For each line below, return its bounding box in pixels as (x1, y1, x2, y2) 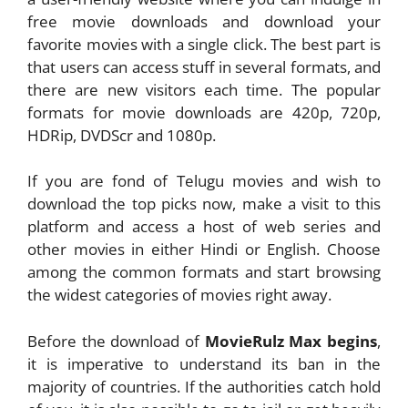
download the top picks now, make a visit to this (27, 193, 381, 215)
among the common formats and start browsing (27, 261, 381, 283)
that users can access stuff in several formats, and (27, 56, 381, 77)
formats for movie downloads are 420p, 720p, (27, 101, 381, 123)
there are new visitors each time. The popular (27, 78, 381, 100)
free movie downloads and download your (27, 10, 381, 32)
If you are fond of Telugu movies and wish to (27, 170, 381, 192)
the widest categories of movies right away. (27, 284, 331, 306)
